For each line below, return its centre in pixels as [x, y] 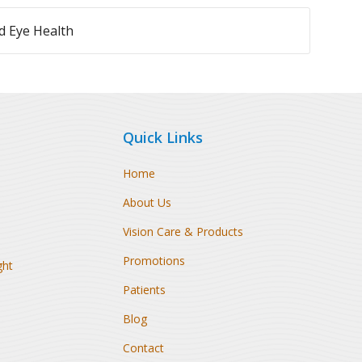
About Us [147, 202]
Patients [144, 290]
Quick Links [162, 137]
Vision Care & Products [183, 232]
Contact [143, 348]
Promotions [154, 261]
